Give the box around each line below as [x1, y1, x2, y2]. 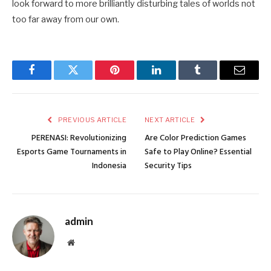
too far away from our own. [12, 13, 119, 25]
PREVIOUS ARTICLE [56, 115, 126, 124]
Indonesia [92, 158, 126, 173]
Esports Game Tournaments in [17, 145, 126, 159]
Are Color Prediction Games [145, 131, 246, 145]
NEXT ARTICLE [145, 115, 197, 124]
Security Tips [145, 158, 192, 173]
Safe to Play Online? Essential [145, 145, 252, 159]
